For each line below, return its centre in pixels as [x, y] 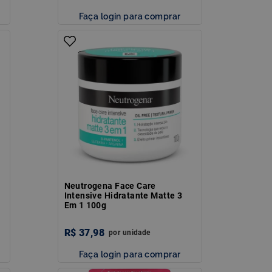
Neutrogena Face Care [110, 185]
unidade [136, 232]
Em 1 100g [85, 205]
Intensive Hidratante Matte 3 [123, 195]
